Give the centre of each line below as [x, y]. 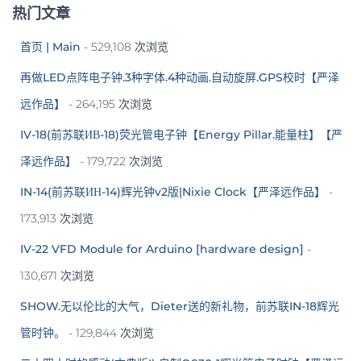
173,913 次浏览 [57, 218]
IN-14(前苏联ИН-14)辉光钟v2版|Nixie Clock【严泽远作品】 [173, 191]
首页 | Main [50, 46]
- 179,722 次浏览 [120, 161]
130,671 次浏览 [57, 275]
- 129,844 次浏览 [110, 332]
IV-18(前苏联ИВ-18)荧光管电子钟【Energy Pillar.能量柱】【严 [181, 134]
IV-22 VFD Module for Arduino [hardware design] [162, 249]
